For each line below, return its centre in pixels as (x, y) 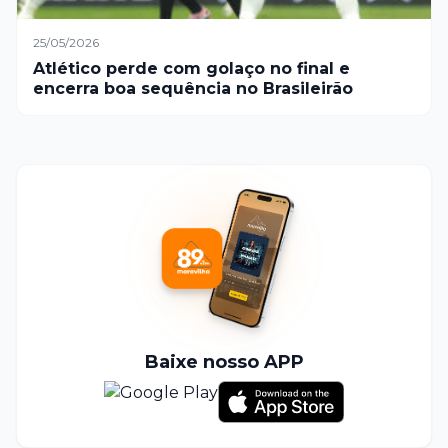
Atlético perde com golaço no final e (191, 68)
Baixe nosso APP (224, 361)
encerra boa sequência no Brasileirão (193, 88)
